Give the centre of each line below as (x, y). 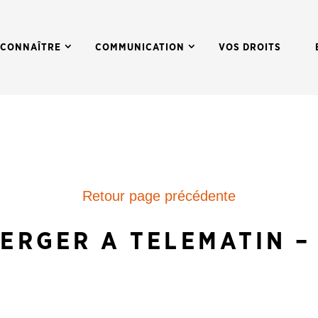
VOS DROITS (250, 47)
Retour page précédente (159, 196)
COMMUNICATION (140, 47)
